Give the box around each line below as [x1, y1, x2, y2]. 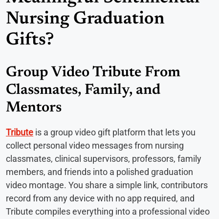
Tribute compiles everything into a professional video [6, 206, 210, 217]
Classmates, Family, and [6, 83, 160, 98]
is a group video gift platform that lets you [33, 127, 196, 138]
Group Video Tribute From [6, 66, 180, 81]
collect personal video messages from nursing [6, 140, 184, 151]
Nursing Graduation [6, 11, 165, 29]
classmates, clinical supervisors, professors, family [6, 153, 201, 164]
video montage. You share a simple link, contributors [6, 180, 208, 191]
